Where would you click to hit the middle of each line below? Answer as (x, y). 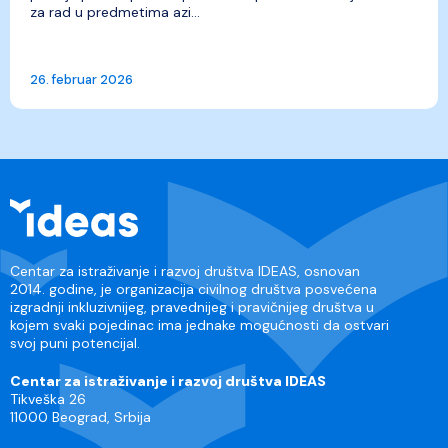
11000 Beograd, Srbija (80, 417)
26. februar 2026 (81, 79)
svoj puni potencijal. (75, 343)
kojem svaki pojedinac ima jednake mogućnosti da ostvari (199, 325)
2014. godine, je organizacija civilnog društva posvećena (193, 289)
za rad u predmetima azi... (115, 12)
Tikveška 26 (48, 399)
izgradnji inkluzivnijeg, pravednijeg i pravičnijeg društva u (192, 307)
